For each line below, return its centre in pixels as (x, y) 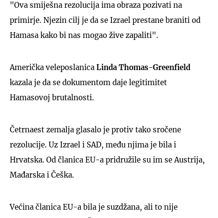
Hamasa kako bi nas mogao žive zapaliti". (84, 35)
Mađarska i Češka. (42, 175)
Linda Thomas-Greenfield (143, 67)
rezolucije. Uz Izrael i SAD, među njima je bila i (93, 145)
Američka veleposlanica (53, 67)
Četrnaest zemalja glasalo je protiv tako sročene (95, 129)
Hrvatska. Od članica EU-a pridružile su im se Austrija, (107, 160)
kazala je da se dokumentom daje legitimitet (88, 82)
